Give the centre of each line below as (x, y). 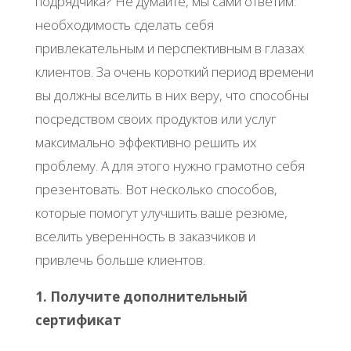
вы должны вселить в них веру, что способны (172, 95)
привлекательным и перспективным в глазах (170, 48)
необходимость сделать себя (124, 24)
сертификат (78, 320)
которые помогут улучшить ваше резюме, (161, 212)
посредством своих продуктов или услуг (156, 118)
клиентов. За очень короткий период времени (174, 71)
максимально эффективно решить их (146, 142)
